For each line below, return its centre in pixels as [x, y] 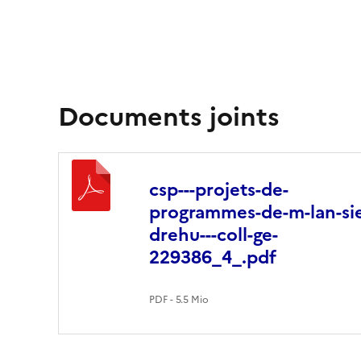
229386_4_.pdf [213, 257]
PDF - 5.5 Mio [179, 300]
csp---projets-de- [219, 190]
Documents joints [169, 117]
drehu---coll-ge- [214, 235]
